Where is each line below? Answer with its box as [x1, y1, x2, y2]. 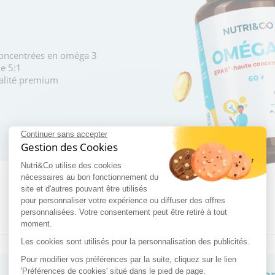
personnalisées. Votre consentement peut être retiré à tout [21, 207, 227, 217]
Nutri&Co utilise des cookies [21, 161, 122, 171]
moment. [21, 219, 52, 229]
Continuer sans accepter [21, 130, 107, 139]
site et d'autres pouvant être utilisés [21, 184, 147, 194]
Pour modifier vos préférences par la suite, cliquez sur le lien [21, 255, 236, 265]
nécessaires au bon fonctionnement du [21, 172, 158, 182]
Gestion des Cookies [21, 140, 118, 155]
